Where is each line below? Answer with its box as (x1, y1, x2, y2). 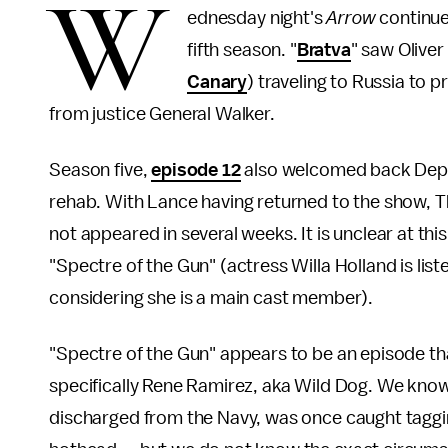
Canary (187, 72, 248, 92)
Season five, (49, 160, 152, 180)
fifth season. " (187, 40, 297, 60)
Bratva (296, 40, 351, 60)
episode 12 (151, 160, 241, 180)
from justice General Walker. (49, 104, 279, 124)
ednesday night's (187, 8, 327, 28)
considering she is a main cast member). (49, 288, 374, 308)
